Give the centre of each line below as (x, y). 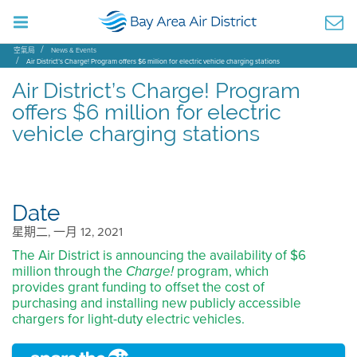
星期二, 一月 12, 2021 (67, 232)
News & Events (74, 50)
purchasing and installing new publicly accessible (157, 303)
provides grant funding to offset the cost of (138, 287)
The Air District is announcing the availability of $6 (159, 255)
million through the (69, 271)
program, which (221, 271)
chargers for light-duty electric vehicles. (128, 319)
